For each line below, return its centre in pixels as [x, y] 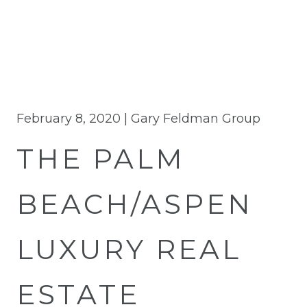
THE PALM [101, 159]
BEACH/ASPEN [135, 204]
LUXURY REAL [129, 249]
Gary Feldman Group [196, 119]
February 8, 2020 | [74, 119]
